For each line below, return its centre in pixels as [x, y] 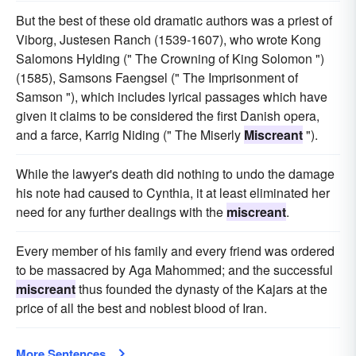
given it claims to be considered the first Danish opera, [168, 115]
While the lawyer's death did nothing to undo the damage [175, 173]
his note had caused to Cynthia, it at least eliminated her [173, 192]
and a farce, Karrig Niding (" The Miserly [130, 134]
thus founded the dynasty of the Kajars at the [201, 288]
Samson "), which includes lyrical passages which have [172, 96]
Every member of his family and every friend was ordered [175, 250]
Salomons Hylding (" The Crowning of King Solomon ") [170, 58]
